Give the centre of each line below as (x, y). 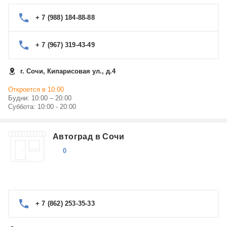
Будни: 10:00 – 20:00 (40, 98)
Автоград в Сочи (88, 137)
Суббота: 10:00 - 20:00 (42, 107)
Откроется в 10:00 (36, 89)
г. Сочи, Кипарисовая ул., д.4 (68, 71)
